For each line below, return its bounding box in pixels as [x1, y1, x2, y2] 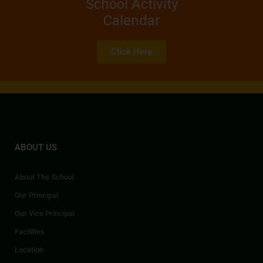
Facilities [15, 227, 45, 237]
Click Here [111, 46, 152, 58]
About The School [15, 173, 74, 182]
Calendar [103, 12, 160, 29]
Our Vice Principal [15, 209, 75, 218]
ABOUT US [15, 142, 57, 153]
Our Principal [15, 191, 58, 200]
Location [15, 245, 43, 255]
